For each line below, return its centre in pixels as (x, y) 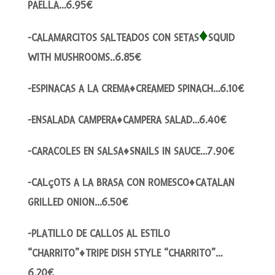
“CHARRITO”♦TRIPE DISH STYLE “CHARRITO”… (125, 253)
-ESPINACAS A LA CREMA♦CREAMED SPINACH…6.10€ (136, 88)
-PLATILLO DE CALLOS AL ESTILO (99, 233)
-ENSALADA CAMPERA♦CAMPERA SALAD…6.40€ (127, 120)
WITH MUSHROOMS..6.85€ (84, 57)
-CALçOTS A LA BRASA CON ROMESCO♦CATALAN (131, 182)
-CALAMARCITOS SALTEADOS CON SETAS (113, 37)
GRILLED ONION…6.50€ (78, 202)
